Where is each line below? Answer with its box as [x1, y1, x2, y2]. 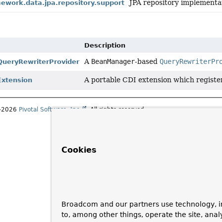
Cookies [61, 145, 97, 155]
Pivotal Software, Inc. [19, 106, 82, 113]
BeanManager [91, 57, 135, 66]
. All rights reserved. [86, 106, 147, 113]
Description [84, 42, 126, 50]
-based [135, 57, 160, 66]
